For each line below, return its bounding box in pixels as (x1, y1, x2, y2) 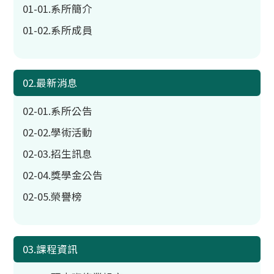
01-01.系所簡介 (23, 1, 93, 16)
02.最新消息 (23, 75, 78, 90)
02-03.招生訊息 (23, 146, 93, 161)
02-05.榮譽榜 (23, 189, 83, 204)
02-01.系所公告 (23, 103, 93, 118)
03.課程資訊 (23, 242, 78, 256)
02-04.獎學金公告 (23, 168, 103, 182)
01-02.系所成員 (23, 23, 93, 37)
